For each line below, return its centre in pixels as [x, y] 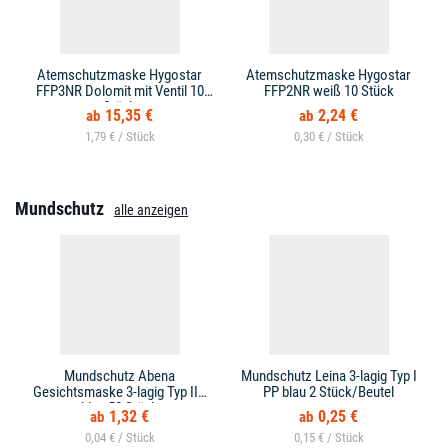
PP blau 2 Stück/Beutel [328, 392]
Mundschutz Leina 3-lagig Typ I [328, 376]
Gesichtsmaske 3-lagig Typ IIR [119, 392]
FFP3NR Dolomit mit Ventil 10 [119, 91]
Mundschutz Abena [119, 376]
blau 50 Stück [119, 408]
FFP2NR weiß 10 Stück [328, 91]
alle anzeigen [151, 210]
